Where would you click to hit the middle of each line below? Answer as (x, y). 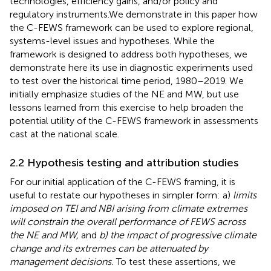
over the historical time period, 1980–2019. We (142, 80)
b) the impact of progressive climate (178, 235)
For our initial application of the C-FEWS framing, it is (122, 181)
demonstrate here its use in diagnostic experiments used (131, 67)
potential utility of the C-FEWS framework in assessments (134, 120)
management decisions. (62, 261)
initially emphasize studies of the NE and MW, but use (124, 94)
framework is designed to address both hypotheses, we (129, 54)
